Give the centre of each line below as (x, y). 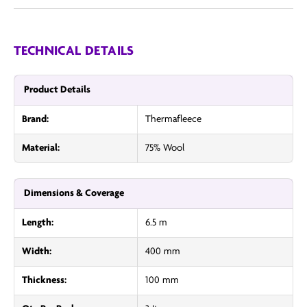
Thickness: (44, 281)
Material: (41, 149)
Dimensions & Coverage (74, 194)
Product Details (57, 90)
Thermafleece (173, 120)
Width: (37, 252)
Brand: (35, 120)
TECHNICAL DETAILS (74, 52)
